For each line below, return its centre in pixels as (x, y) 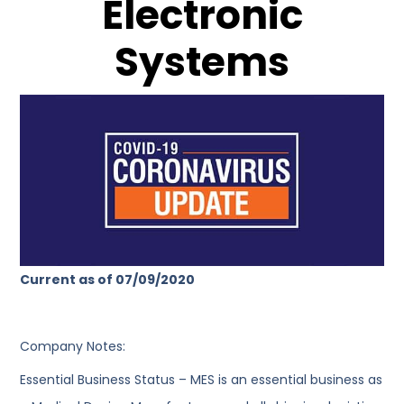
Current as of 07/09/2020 (108, 280)
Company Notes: (73, 347)
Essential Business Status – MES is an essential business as (202, 380)
